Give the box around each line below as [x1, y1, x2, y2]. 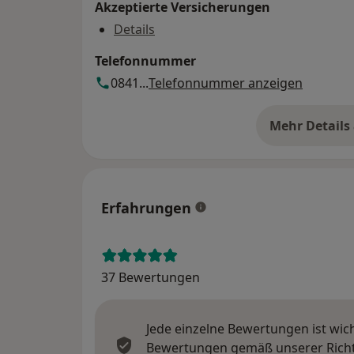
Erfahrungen [101, 198, 191, 218]
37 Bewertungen [101, 269, 200, 287]
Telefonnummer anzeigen [149, 74, 303, 92]
